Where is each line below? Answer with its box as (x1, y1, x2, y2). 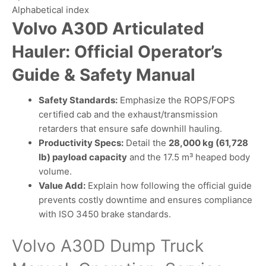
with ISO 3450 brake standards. (39, 208, 171, 220)
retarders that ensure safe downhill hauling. (39, 122, 222, 134)
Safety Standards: (39, 94, 118, 106)
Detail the (123, 137, 169, 148)
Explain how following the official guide (85, 179, 252, 191)
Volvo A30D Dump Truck (12, 236, 204, 256)
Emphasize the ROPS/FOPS (118, 94, 235, 106)
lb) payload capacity (39, 151, 127, 163)
